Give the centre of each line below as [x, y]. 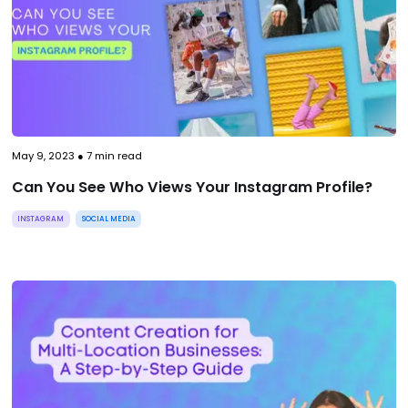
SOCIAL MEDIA [108, 218]
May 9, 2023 [43, 155]
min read [117, 155]
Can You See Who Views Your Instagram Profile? [192, 187]
